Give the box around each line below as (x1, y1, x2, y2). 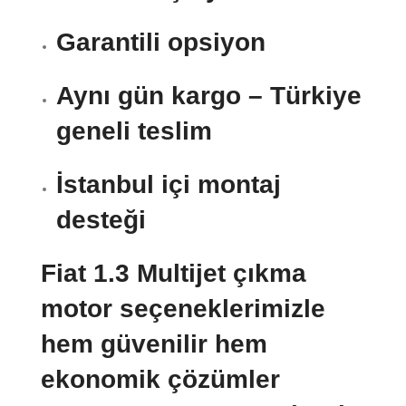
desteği (56, 206, 146, 235)
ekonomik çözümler (41, 365, 280, 394)
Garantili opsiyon (56, 28, 266, 57)
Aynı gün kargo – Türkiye (56, 82, 362, 111)
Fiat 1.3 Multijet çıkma (41, 259, 306, 288)
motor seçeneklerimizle (41, 295, 325, 324)
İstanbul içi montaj (56, 170, 281, 199)
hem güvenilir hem (41, 330, 267, 359)
